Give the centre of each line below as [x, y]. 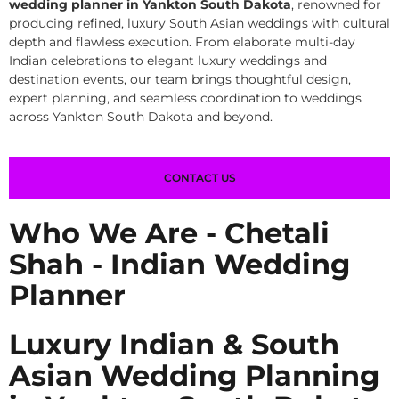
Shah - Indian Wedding [179, 265]
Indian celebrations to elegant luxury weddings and [168, 61]
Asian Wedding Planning [194, 376]
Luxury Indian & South [174, 345]
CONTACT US [199, 178]
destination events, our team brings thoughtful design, [180, 79]
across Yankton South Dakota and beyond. [141, 117]
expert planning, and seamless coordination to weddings [185, 98]
